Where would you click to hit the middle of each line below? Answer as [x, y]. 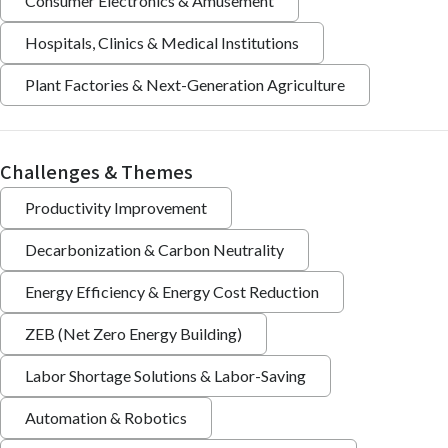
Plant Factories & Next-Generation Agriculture [185, 85]
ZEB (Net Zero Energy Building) [133, 334]
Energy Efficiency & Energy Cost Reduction [172, 292]
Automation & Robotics [106, 418]
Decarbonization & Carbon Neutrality [154, 250]
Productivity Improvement [116, 208]
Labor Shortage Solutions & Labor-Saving [165, 376]
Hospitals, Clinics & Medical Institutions [162, 43]
